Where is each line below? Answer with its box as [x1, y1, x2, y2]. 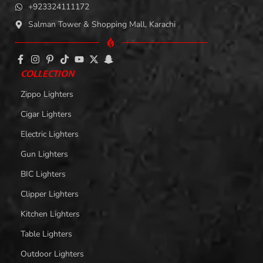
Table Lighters [21, 228, 72, 240]
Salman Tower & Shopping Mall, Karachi [28, 18, 176, 30]
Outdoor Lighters [21, 248, 84, 259]
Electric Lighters [21, 128, 79, 140]
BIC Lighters [21, 168, 66, 180]
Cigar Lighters [21, 108, 72, 120]
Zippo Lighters [21, 88, 73, 100]
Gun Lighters [21, 148, 68, 160]
